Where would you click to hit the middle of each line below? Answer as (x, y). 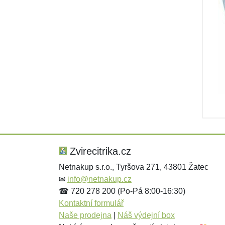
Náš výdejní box (146, 215)
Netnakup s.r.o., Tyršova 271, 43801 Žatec (134, 167)
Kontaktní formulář (91, 203)
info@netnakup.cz (99, 179)
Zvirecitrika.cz (99, 151)
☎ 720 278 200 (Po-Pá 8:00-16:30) (122, 191)
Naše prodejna (85, 215)
